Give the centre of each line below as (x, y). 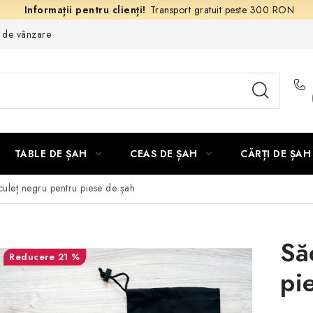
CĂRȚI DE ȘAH (276, 154)
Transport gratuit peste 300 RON (222, 10)
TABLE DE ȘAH (51, 154)
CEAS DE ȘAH (164, 154)
